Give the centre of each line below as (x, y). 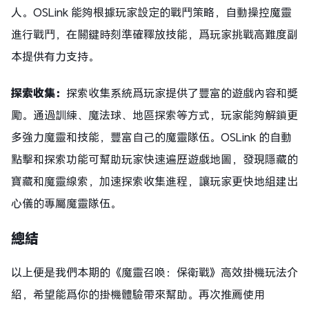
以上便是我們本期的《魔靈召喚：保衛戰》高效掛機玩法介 (154, 272)
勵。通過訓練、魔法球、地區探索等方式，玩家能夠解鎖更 (154, 115)
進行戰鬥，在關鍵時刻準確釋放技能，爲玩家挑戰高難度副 (154, 34)
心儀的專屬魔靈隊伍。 (66, 203)
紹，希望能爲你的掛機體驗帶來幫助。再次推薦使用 (138, 295)
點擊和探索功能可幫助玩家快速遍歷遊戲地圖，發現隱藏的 (154, 159)
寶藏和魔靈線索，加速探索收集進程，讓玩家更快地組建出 (154, 181)
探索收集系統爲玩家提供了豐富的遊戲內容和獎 (182, 93)
